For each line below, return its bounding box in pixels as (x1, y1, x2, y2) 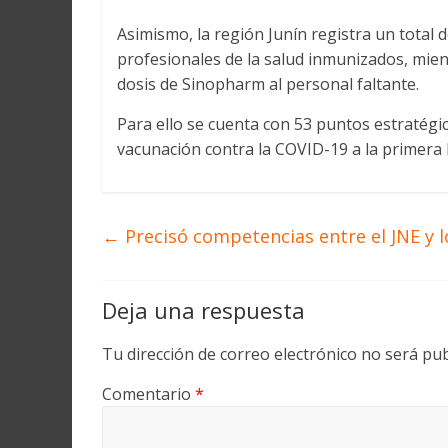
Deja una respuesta (102, 295, 305, 326)
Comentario (102, 383, 195, 406)
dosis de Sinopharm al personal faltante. (117, 73, 419, 96)
